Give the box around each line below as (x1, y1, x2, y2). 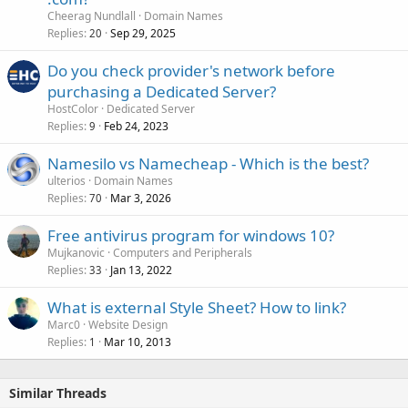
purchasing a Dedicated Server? (47, 80, 276, 102)
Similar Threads (9, 383, 107, 402)
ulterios (47, 172, 86, 189)
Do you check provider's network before (47, 59, 335, 81)
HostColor (47, 100, 98, 117)
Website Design (88, 316, 168, 332)
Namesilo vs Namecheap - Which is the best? (47, 152, 369, 174)
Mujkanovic (47, 244, 105, 260)
